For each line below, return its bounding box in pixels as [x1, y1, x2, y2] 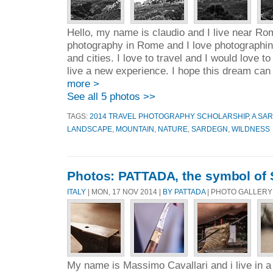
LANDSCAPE [67, 125, 112, 133]
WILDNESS [232, 125, 270, 133]
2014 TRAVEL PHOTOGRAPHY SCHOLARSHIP [90, 112, 249, 121]
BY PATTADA [163, 187, 205, 196]
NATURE [158, 125, 188, 133]
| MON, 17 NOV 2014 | [86, 187, 163, 196]
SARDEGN [191, 125, 228, 133]
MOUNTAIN [116, 125, 154, 133]
